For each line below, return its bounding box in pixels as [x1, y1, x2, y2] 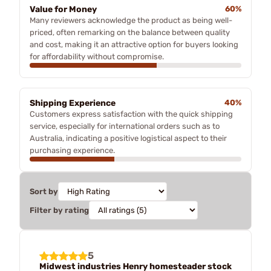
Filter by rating [30, 205, 89, 215]
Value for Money [30, 4, 97, 15]
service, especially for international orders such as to [30, 121, 220, 131]
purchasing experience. [30, 145, 115, 155]
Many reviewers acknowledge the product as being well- [30, 15, 232, 25]
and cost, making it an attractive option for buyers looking [30, 39, 238, 49]
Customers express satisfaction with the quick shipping [30, 109, 233, 119]
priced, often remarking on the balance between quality [30, 27, 230, 37]
